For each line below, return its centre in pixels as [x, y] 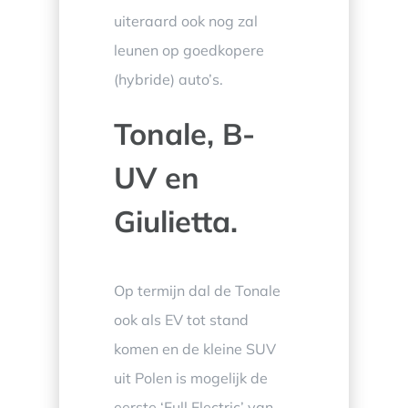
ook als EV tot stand [181, 319]
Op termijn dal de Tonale [197, 290]
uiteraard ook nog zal [185, 21]
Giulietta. [175, 221]
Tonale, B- [184, 134]
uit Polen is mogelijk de [190, 377]
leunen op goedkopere [189, 51]
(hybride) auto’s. [168, 80]
